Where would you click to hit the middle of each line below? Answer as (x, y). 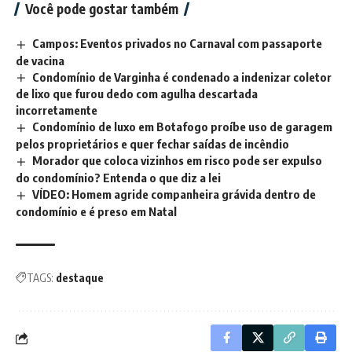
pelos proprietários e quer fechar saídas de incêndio (152, 144)
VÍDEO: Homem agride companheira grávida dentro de (174, 194)
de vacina (40, 60)
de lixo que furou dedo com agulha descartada (137, 94)
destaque (80, 278)
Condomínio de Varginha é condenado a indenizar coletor (182, 77)
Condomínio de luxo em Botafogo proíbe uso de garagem (183, 127)
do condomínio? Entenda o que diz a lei (118, 178)
